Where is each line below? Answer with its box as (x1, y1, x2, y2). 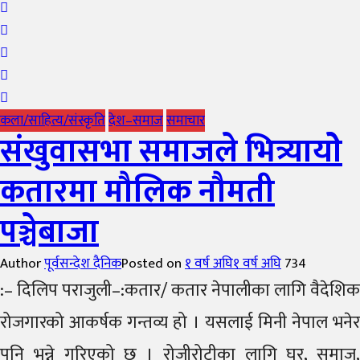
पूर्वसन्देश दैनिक (44, 252, 121, 275)
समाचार (166, 109, 205, 132)
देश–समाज (108, 109, 163, 132)
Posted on (121, 252, 185, 275)
